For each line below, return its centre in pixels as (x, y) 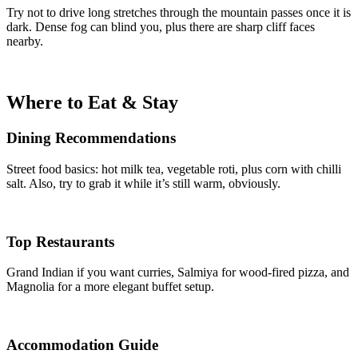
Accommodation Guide (82, 345)
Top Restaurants (60, 241)
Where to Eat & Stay (92, 103)
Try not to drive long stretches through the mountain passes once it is (179, 13)
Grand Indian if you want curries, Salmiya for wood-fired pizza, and (178, 272)
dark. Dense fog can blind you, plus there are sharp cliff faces (161, 27)
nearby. (25, 42)
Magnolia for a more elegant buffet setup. (110, 287)
